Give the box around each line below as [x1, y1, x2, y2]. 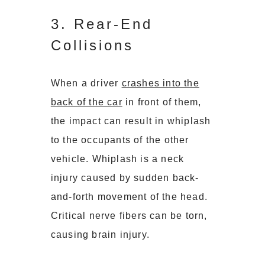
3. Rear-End [50, 16, 153, 33]
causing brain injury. [50, 230, 150, 240]
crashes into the [121, 78, 199, 89]
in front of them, [122, 97, 202, 108]
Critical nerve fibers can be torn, [50, 211, 208, 221]
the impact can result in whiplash [50, 116, 211, 127]
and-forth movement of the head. [50, 192, 208, 202]
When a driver [50, 78, 122, 89]
